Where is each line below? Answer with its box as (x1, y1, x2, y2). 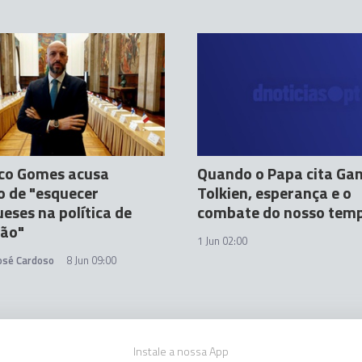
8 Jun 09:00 (66, 252, 116, 268)
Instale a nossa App (133, 343, 229, 360)
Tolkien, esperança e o (197, 180, 351, 205)
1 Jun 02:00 (197, 233, 247, 249)
